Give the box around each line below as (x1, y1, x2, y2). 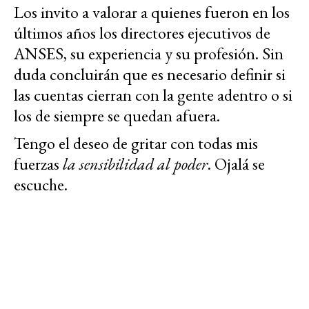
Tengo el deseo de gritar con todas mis (14, 132, 258, 154)
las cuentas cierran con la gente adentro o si (14, 84, 292, 106)
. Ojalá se (208, 153, 265, 175)
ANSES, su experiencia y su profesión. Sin (14, 43, 283, 65)
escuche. (14, 174, 68, 196)
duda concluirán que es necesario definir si (14, 63, 286, 86)
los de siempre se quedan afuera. (14, 105, 220, 127)
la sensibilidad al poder (63, 153, 208, 175)
